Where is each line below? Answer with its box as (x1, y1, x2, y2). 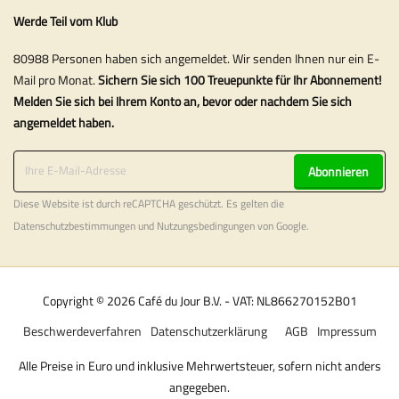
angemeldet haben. (13, 113, 114, 133)
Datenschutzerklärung (150, 321, 267, 340)
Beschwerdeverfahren (22, 321, 142, 340)
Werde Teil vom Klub (13, 12, 118, 31)
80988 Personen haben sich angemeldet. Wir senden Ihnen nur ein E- (13, 49, 379, 69)
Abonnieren (308, 161, 369, 181)
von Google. (255, 217, 309, 234)
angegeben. (169, 377, 230, 396)
